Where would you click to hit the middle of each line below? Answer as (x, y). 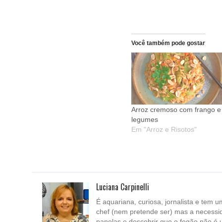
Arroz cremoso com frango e (176, 110)
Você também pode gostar (168, 43)
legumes (145, 120)
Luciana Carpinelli (123, 187)
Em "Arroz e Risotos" (164, 130)
